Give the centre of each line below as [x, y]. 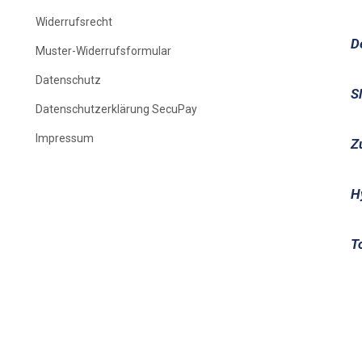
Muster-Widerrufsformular [103, 51]
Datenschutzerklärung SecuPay [116, 109]
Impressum [65, 138]
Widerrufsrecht [74, 22]
